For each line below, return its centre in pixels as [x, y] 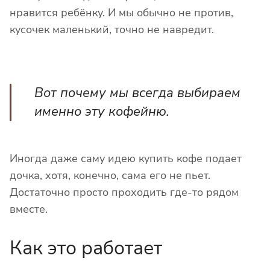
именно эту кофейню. [102, 112]
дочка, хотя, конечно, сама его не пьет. [110, 176]
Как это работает [86, 248]
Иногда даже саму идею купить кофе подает [126, 159]
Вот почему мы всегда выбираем [137, 93]
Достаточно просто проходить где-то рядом [124, 193]
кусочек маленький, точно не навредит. [112, 30]
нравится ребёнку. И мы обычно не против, [121, 13]
